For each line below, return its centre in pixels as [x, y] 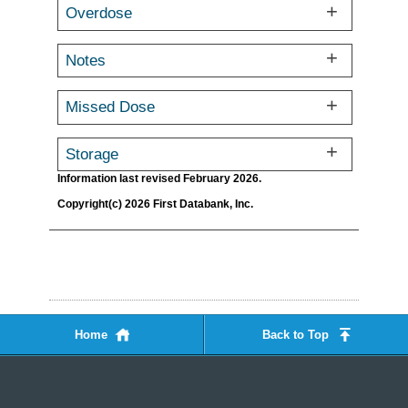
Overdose [99, 13]
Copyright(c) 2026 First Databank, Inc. [155, 203]
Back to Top [296, 335]
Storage [92, 153]
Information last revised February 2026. [159, 178]
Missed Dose [111, 107]
